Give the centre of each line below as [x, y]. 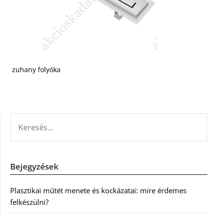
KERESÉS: [25, 119]
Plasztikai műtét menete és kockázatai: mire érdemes [98, 190]
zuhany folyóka [36, 70]
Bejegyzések [34, 166]
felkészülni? [29, 202]
